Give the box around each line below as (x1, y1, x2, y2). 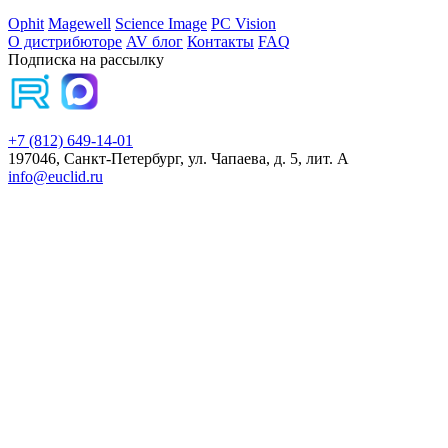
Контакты (187, 33, 254, 51)
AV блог (126, 33, 183, 51)
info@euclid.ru (8, 168, 103, 186)
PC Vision (211, 15, 276, 33)
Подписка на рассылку (8, 51, 164, 69)
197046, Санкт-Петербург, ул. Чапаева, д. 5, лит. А (8, 150, 349, 168)
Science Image (115, 15, 207, 33)
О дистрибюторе (8, 33, 122, 51)
